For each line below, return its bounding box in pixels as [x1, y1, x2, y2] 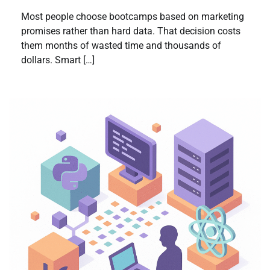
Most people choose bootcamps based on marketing [21, 11, 244, 23]
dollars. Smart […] [21, 54, 95, 66]
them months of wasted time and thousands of [21, 40, 221, 52]
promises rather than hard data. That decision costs [21, 25, 240, 37]
